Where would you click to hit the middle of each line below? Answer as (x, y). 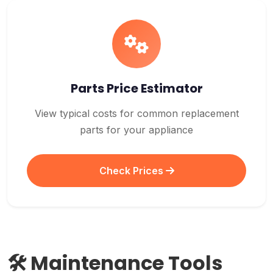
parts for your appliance (136, 130)
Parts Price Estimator (136, 88)
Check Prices (132, 171)
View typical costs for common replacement (136, 113)
